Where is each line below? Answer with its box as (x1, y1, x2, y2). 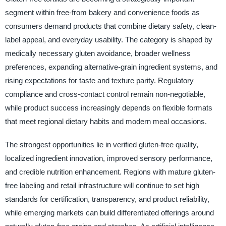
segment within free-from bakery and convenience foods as (5, 8, 200, 17)
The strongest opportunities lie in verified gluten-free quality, (5, 140, 198, 149)
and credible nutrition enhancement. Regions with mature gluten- (5, 167, 215, 176)
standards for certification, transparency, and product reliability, (5, 194, 209, 203)
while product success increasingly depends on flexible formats (5, 103, 212, 112)
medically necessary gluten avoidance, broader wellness (5, 49, 191, 58)
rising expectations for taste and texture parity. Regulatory (5, 76, 194, 85)
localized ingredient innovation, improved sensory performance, (5, 153, 212, 162)
